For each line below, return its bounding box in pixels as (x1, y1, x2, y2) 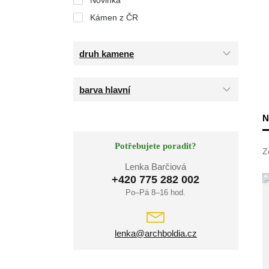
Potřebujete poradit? (115, 141, 197, 151)
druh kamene (79, 48, 134, 59)
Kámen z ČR (90, 13, 138, 22)
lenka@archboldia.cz (114, 228, 197, 238)
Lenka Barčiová (125, 162, 187, 172)
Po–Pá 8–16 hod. (125, 188, 186, 197)
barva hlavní (79, 84, 130, 95)
